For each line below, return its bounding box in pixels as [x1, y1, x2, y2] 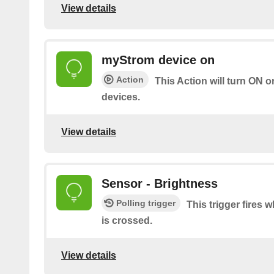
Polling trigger [116, 198, 176, 208]
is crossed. [102, 215, 152, 226]
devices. [102, 91, 140, 102]
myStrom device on [102, 53, 215, 67]
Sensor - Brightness [102, 176, 218, 190]
